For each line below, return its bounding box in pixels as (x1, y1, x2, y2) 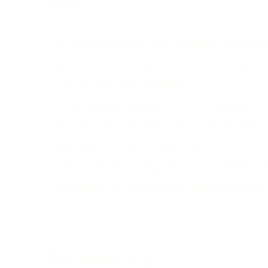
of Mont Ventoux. (100, 138, 203, 153)
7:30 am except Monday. (50, 77, 193, 92)
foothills (50, 138, 100, 153)
